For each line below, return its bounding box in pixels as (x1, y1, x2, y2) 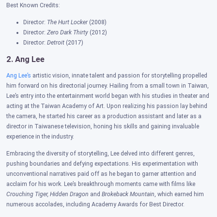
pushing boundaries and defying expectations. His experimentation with (6, 160, 199, 168)
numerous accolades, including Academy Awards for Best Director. (6, 201, 185, 208)
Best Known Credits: (6, 2, 61, 9)
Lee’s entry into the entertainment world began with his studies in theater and (6, 93, 210, 100)
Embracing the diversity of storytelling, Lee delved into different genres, (6, 150, 195, 157)
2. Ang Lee (6, 55, 45, 64)
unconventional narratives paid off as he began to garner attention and (6, 170, 197, 178)
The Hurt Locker (47, 19, 88, 26)
